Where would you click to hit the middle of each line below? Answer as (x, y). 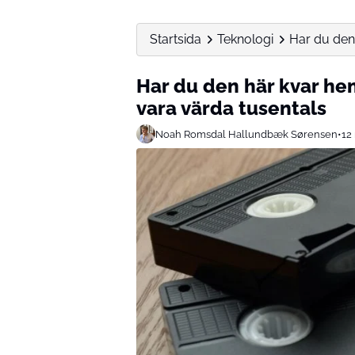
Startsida (176, 39)
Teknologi (245, 39)
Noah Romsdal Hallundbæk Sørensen (246, 134)
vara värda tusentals (231, 108)
